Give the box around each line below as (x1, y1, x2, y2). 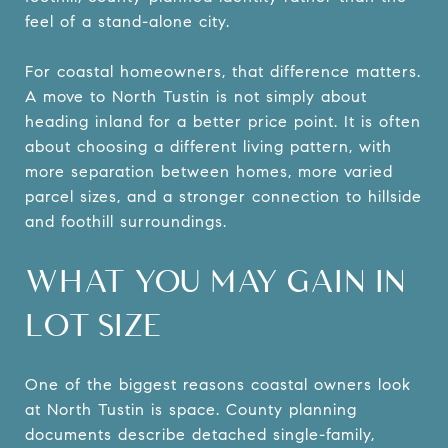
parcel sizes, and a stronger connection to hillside (25, 186, 422, 206)
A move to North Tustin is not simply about (25, 86, 367, 106)
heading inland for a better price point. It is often (25, 111, 421, 131)
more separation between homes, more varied (25, 161, 393, 181)
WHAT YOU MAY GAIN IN (25, 261, 407, 299)
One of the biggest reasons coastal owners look (25, 374, 411, 394)
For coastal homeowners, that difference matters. (25, 61, 421, 81)
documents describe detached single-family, (25, 424, 375, 444)
